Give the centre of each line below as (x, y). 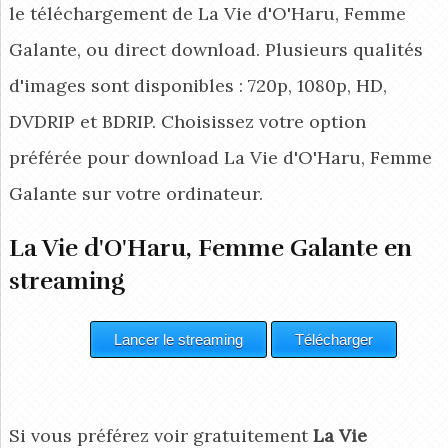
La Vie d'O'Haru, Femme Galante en (210, 248)
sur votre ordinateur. (169, 194)
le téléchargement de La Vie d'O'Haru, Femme (207, 14)
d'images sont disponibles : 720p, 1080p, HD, (197, 86)
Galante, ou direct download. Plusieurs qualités (215, 50)
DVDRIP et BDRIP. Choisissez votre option (187, 122)
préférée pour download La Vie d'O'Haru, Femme (220, 158)
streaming (66, 281)
